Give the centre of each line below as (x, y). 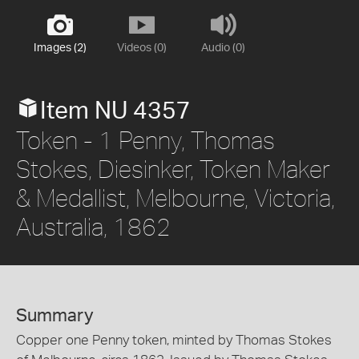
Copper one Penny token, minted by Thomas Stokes (174, 340)
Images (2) (60, 48)
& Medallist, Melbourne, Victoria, (175, 198)
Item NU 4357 (115, 111)
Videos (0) (141, 48)
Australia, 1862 (93, 226)
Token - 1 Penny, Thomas (145, 140)
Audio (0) (223, 48)
